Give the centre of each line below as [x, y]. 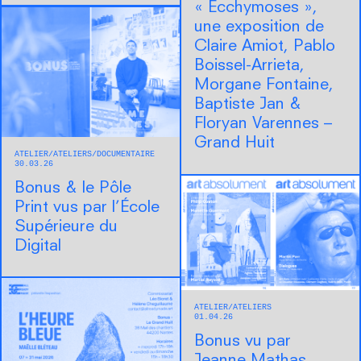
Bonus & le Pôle [73, 188]
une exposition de [259, 27]
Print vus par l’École [87, 207]
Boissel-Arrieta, [249, 66]
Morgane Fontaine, [264, 85]
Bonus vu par [243, 342]
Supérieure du [66, 227]
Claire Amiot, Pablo [265, 46]
